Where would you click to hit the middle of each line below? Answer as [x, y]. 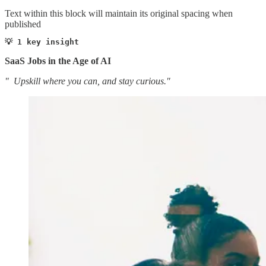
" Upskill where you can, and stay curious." [88, 81]
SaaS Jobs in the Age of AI [58, 61]
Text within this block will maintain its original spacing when [119, 13]
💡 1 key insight [44, 42]
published [23, 24]
